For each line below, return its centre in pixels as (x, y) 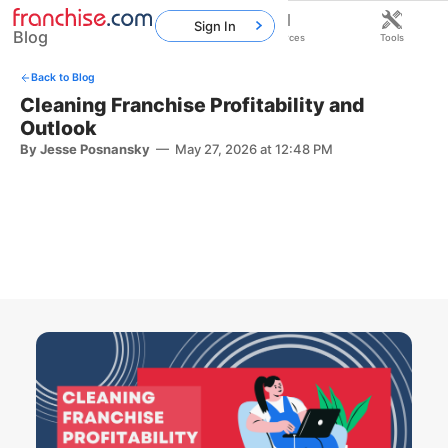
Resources (280, 38)
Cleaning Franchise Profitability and (191, 104)
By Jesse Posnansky (84, 148)
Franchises (168, 38)
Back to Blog (62, 77)
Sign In (215, 25)
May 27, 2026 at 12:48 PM (253, 148)
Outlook (58, 127)
